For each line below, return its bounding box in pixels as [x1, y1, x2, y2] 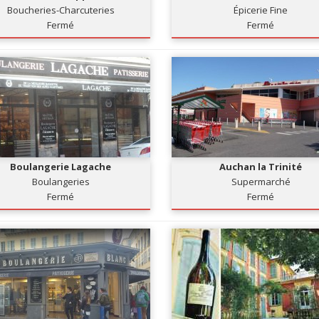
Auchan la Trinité [219, 160, 303, 173]
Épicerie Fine [234, 4, 288, 16]
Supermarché [231, 175, 291, 188]
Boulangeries [31, 175, 90, 188]
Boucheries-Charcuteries [6, 4, 115, 16]
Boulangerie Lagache [10, 160, 112, 173]
